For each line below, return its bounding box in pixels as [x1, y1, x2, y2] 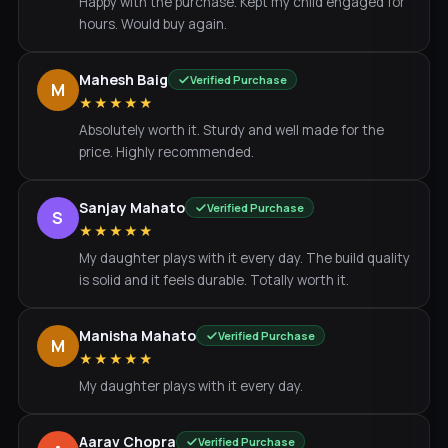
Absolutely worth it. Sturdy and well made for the [78, 121, 384, 139]
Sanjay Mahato [78, 198, 185, 217]
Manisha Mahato [78, 326, 196, 345]
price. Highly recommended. [78, 143, 254, 161]
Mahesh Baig [78, 70, 168, 89]
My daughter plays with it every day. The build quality [78, 249, 410, 267]
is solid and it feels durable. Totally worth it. [78, 271, 349, 289]
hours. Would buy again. [78, 15, 227, 33]
